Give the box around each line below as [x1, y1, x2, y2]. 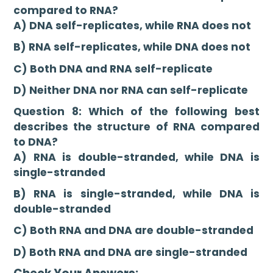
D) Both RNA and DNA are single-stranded [13, 244, 248, 260]
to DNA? [13, 134, 58, 149]
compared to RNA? [13, 2, 119, 18]
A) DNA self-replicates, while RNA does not [13, 18, 252, 33]
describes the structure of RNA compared [13, 119, 260, 134]
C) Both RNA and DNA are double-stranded [13, 223, 254, 238]
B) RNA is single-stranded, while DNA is [13, 186, 260, 202]
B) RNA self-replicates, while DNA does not [13, 40, 251, 55]
